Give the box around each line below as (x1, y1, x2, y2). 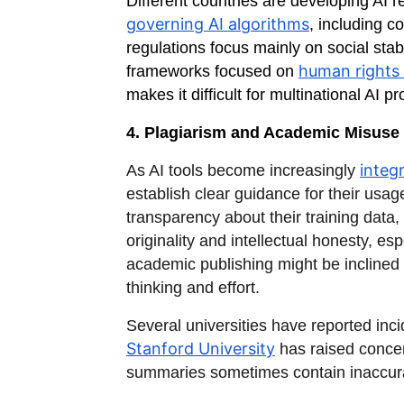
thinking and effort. (126, 279, 260, 298)
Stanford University (126, 339, 275, 359)
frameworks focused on (126, 62, 298, 81)
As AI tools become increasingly (126, 161, 360, 180)
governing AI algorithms (126, 14, 309, 34)
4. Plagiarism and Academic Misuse (126, 124, 399, 142)
